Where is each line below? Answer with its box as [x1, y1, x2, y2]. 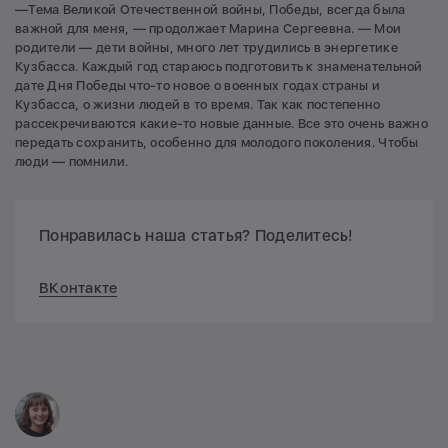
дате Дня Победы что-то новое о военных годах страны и [15, 77, 381, 93]
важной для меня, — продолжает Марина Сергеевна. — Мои [15, 20, 402, 36]
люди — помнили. [15, 153, 129, 169]
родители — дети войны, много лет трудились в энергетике [15, 39, 398, 55]
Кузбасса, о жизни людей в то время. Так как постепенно [15, 96, 381, 112]
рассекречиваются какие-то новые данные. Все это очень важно [15, 115, 428, 131]
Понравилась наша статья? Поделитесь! [39, 225, 354, 245]
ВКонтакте [39, 278, 118, 297]
